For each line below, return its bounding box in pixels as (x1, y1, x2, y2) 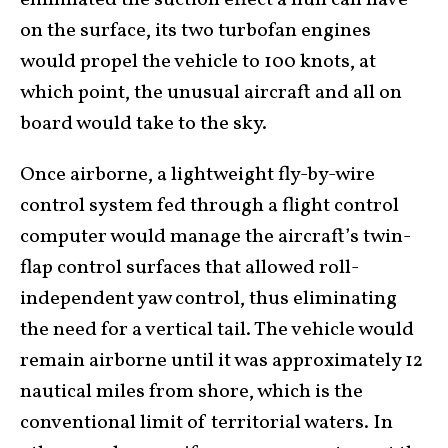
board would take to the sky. (20, 109, 267, 138)
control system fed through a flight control (20, 191, 399, 220)
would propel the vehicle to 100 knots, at (20, 47, 376, 76)
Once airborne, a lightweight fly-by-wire (20, 160, 375, 189)
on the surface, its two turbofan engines (20, 16, 371, 45)
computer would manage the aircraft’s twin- (20, 222, 411, 251)
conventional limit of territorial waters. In (20, 408, 393, 437)
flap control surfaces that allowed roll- (20, 253, 359, 282)
